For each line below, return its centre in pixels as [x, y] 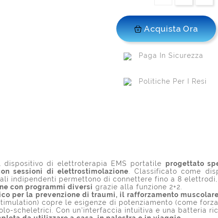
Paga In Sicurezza [171, 56]
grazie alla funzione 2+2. [138, 187]
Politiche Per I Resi [173, 81]
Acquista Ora [171, 29]
